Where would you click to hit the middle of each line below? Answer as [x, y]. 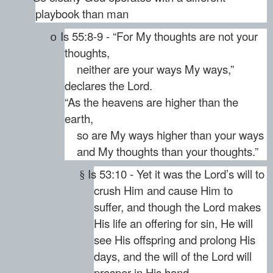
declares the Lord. [108, 86]
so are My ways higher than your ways [164, 135]
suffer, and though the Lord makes [177, 207]
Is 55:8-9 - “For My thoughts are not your [159, 36]
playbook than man [82, 14]
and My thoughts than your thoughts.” [161, 151]
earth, [79, 119]
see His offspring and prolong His [175, 240]
